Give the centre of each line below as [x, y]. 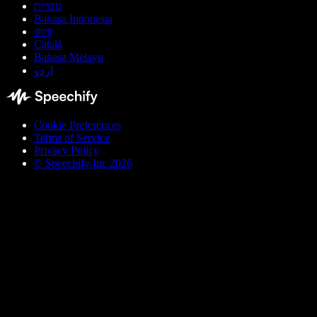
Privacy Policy [67, 151]
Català [48, 45]
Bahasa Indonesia [73, 19]
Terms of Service [72, 138]
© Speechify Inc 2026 [83, 163]
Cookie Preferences [77, 125]
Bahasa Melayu [69, 57]
